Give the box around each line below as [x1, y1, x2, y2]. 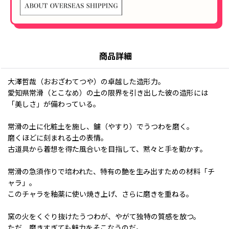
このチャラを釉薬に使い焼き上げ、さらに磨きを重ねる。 [8, 190, 193, 198]
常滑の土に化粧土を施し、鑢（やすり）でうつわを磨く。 [8, 122, 194, 131]
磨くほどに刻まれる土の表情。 [8, 133, 108, 142]
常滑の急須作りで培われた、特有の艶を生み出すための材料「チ [8, 167, 215, 176]
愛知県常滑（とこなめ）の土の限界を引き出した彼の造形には [8, 88, 208, 97]
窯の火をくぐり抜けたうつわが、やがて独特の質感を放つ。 [8, 212, 200, 221]
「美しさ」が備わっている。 [8, 100, 100, 108]
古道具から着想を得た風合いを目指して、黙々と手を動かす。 [8, 145, 207, 153]
